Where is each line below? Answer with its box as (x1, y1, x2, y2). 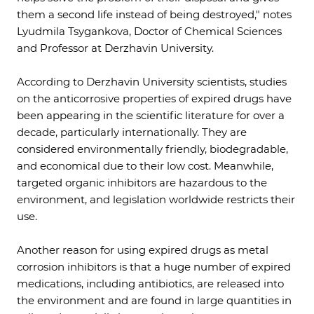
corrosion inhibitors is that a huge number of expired (17, 260, 291, 273)
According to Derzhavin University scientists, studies (17, 75, 287, 88)
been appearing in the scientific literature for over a (17, 109, 285, 122)
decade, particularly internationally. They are (17, 125, 247, 139)
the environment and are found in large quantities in (17, 294, 292, 307)
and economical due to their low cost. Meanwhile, (17, 159, 273, 172)
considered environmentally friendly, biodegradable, (17, 142, 288, 156)
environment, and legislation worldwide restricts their (17, 193, 295, 206)
